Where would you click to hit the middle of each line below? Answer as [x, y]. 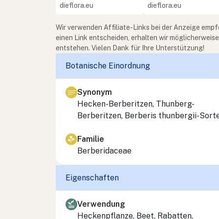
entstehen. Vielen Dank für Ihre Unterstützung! [130, 48]
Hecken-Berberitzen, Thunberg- [136, 104]
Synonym [95, 92]
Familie [91, 139]
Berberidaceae [104, 151]
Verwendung [101, 204]
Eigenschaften [92, 178]
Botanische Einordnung [108, 66]
